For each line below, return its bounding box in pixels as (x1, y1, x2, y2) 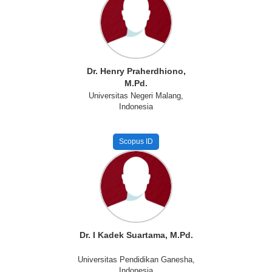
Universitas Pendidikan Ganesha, (77, 255, 195, 264)
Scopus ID (119, 137, 153, 146)
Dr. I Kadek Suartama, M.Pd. (79, 230, 193, 240)
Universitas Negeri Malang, (89, 91, 183, 100)
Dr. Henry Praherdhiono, (86, 66, 186, 76)
